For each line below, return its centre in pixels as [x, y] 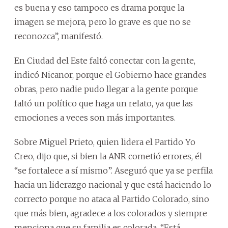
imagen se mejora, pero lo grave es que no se [103, 22]
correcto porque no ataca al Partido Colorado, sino [112, 199]
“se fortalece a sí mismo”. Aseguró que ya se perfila [113, 170]
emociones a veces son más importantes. [95, 117]
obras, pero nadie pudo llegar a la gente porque [106, 89]
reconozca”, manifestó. [59, 36]
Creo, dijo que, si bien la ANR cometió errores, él [108, 156]
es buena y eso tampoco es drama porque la [99, 7]
